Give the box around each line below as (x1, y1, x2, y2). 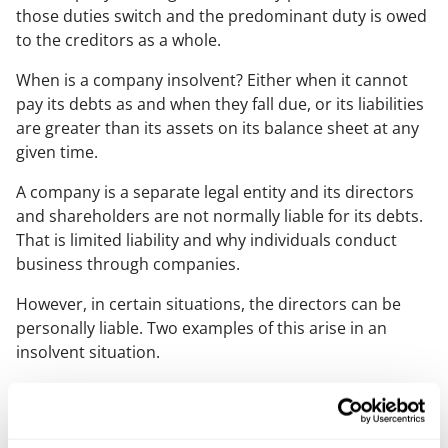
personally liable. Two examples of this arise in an (16, 317, 387, 339)
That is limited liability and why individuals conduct (16, 229, 397, 251)
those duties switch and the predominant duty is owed (16, 5, 427, 27)
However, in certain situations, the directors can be (16, 293, 401, 315)
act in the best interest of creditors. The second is (16, 405, 389, 427)
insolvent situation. (16, 341, 160, 363)
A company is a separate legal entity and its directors (16, 181, 414, 203)
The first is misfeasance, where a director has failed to (16, 381, 421, 403)
